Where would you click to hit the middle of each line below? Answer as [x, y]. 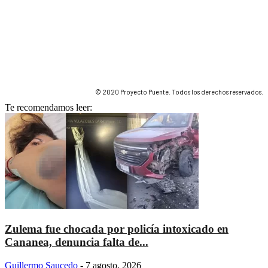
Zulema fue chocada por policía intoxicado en [117, 229]
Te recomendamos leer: [48, 108]
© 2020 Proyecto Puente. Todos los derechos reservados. [179, 92]
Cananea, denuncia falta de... [77, 242]
